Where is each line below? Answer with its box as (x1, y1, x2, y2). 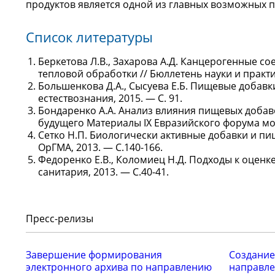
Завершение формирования (26, 248, 162, 261)
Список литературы (26, 28, 153, 46)
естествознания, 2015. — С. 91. (38, 91, 182, 105)
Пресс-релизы (26, 212, 93, 225)
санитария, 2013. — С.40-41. (38, 165, 169, 179)
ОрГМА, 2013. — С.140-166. (38, 141, 163, 154)
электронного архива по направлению (26, 260, 212, 274)
